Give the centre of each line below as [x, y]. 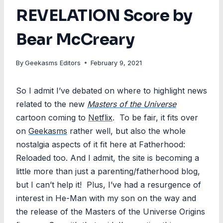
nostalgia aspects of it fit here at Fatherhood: [101, 144]
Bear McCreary [75, 39]
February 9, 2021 [116, 63]
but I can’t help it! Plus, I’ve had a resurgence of [109, 184]
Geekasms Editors [53, 63]
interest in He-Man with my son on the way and [106, 198]
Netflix [100, 117]
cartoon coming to [52, 117]
